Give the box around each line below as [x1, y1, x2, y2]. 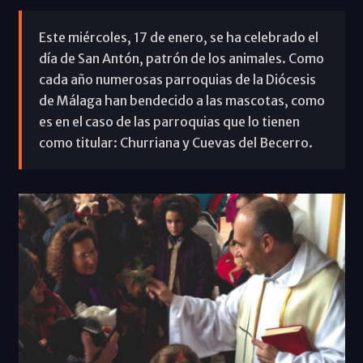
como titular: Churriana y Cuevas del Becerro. [38, 134, 313, 151]
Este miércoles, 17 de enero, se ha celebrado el [38, 28, 318, 45]
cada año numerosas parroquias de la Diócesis [38, 70, 316, 88]
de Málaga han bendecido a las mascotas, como [38, 92, 325, 109]
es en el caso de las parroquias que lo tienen [38, 113, 300, 130]
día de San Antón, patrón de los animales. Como [38, 49, 324, 66]
